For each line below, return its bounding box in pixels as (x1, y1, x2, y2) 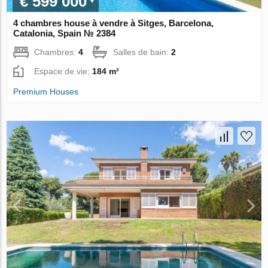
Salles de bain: (113, 47, 172, 57)
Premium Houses (13, 86, 79, 96)
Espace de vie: (34, 66, 93, 76)
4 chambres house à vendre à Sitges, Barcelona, (13, 17, 214, 28)
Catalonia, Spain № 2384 (13, 28, 116, 38)
